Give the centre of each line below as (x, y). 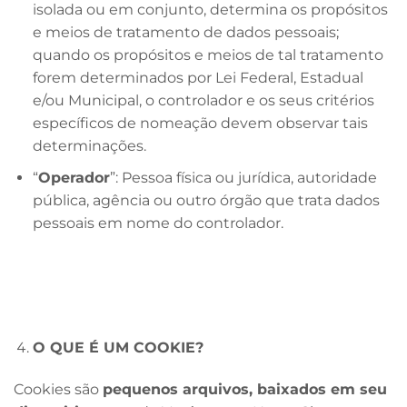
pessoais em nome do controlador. (158, 223)
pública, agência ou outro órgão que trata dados (206, 200)
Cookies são (58, 390)
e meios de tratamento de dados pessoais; (185, 33)
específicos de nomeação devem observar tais (200, 124)
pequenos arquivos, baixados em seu (245, 390)
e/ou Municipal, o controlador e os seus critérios (203, 101)
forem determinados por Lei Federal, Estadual (198, 78)
